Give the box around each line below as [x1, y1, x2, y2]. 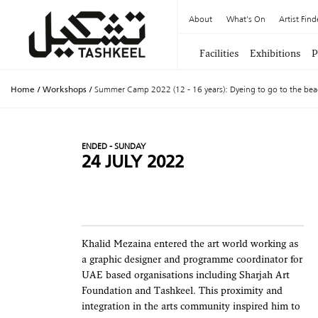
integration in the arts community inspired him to [81, 302, 300, 312]
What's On [226, 12, 265, 26]
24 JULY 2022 [81, 148, 184, 175]
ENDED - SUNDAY [81, 139, 146, 153]
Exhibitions [250, 49, 300, 60]
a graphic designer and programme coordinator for [81, 255, 302, 265]
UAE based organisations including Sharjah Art [81, 270, 290, 281]
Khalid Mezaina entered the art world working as [81, 239, 298, 250]
